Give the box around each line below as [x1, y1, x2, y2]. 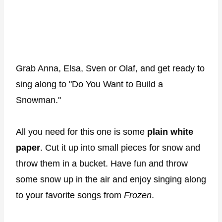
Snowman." [16, 95, 61, 105]
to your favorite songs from [16, 190, 124, 200]
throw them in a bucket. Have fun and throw [16, 159, 188, 168]
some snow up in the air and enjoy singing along [16, 174, 206, 184]
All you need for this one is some [16, 127, 147, 137]
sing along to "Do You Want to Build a [16, 79, 163, 89]
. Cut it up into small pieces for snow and [40, 143, 200, 153]
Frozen [124, 190, 152, 200]
